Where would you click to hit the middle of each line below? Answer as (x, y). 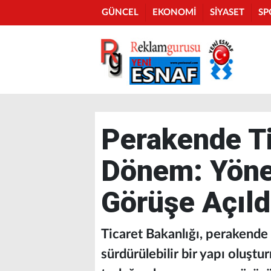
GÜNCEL (120, 12)
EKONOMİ (174, 12)
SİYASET (227, 12)
